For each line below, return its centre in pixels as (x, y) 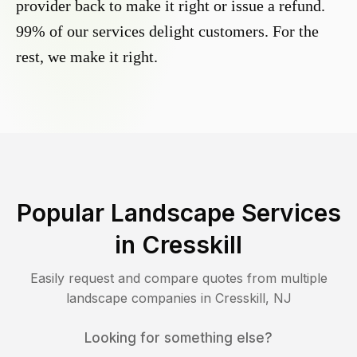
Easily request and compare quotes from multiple (178, 279)
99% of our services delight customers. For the (167, 31)
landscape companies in (140, 298)
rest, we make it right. (87, 57)
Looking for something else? (178, 338)
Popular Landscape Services (178, 213)
